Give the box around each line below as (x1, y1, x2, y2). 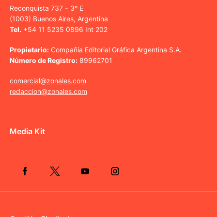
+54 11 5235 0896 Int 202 (21, 25, 108, 33)
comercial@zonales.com (10, 76, 86, 85)
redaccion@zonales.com (10, 87, 87, 95)
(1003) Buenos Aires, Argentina (10, 14, 108, 23)
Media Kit (10, 126, 45, 136)
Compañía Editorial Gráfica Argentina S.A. (49, 45, 182, 54)
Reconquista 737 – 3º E (10, 3, 83, 12)
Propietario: (10, 45, 49, 54)
